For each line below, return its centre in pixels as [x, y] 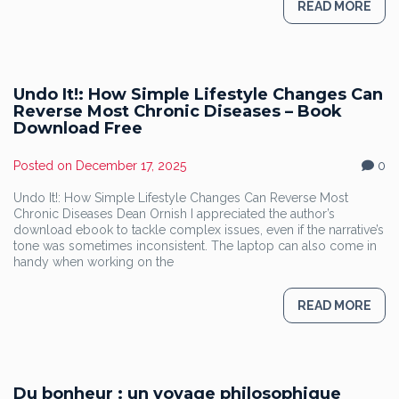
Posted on [45, 166]
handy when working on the [94, 262]
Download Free [78, 128]
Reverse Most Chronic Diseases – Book [178, 111]
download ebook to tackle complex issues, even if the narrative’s [199, 230]
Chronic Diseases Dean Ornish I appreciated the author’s [174, 214]
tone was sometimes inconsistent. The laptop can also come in [195, 246]
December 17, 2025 [131, 166]
